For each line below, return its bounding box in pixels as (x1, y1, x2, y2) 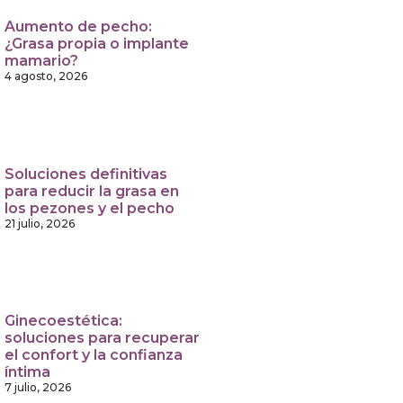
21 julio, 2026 (4, 216, 76, 230)
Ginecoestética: (4, 311, 123, 329)
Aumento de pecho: (4, 18, 153, 35)
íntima (4, 363, 51, 381)
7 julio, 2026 (4, 380, 72, 394)
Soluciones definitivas (4, 165, 168, 183)
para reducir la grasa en (4, 182, 180, 200)
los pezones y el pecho (4, 199, 175, 217)
